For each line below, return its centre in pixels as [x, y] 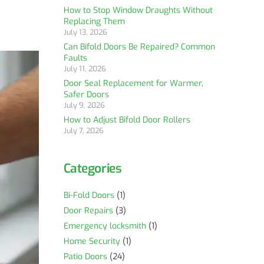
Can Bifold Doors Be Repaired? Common [139, 47]
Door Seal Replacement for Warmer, [133, 83]
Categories [93, 169]
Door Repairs [88, 211]
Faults [75, 58]
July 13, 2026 [85, 32]
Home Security [92, 241]
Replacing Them [94, 22]
